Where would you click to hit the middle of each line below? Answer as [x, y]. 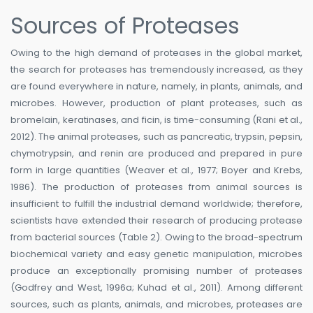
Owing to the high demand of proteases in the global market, [156, 53]
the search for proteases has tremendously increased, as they [156, 70]
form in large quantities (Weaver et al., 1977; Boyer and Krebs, [156, 170]
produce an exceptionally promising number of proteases [156, 271]
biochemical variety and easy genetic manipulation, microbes [156, 254]
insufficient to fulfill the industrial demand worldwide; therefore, [156, 204]
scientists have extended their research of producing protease [156, 221]
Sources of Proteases [125, 26]
